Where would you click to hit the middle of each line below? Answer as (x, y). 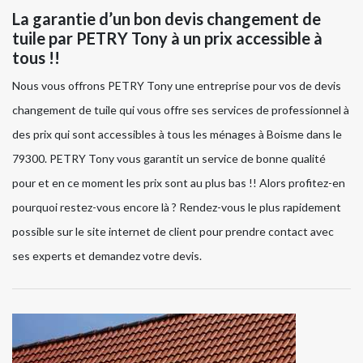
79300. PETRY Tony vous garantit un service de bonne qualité (169, 159)
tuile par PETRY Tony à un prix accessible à (167, 38)
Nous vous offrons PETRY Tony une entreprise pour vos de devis (177, 86)
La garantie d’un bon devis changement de (167, 19)
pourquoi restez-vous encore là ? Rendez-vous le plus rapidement (177, 207)
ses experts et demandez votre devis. (107, 256)
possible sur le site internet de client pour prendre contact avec (173, 232)
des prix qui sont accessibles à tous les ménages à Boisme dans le (177, 135)
